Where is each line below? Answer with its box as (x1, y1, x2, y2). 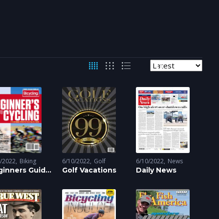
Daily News (136, 166, 177, 175)
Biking (19, 157, 36, 165)
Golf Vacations (62, 166, 116, 175)
